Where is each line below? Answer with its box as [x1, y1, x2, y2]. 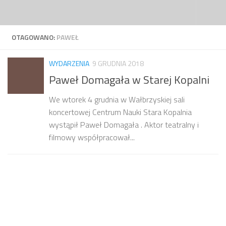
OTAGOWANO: [12, 32, 56, 42]
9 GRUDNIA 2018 [92, 58, 144, 69]
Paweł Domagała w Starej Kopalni [49, 71, 209, 89]
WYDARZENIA [49, 58, 89, 69]
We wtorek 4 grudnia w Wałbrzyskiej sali [49, 93, 185, 106]
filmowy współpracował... [49, 131, 135, 144]
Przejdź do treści [14, 10, 73, 22]
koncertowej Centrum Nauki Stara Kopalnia [49, 106, 192, 119]
